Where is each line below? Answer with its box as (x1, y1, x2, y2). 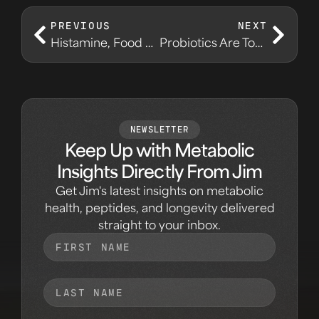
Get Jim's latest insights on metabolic (56, 182, 263, 199)
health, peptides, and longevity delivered (44, 199, 275, 216)
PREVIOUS (51, 18, 111, 34)
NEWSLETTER (130, 122, 189, 137)
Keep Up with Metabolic (64, 138, 255, 162)
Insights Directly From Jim (56, 159, 263, 183)
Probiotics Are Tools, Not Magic (254, 34, 263, 51)
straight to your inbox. (98, 216, 221, 233)
